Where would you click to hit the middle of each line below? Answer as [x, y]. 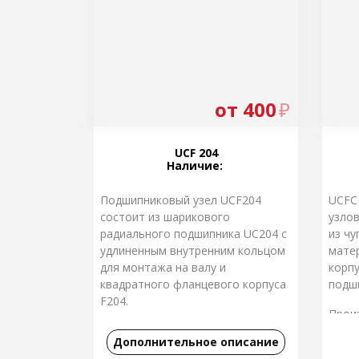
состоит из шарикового [165, 217]
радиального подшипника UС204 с [194, 234]
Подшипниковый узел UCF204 [181, 200]
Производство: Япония [162, 335]
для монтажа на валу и [163, 267]
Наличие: [196, 165]
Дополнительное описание [196, 342]
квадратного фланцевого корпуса [193, 284]
